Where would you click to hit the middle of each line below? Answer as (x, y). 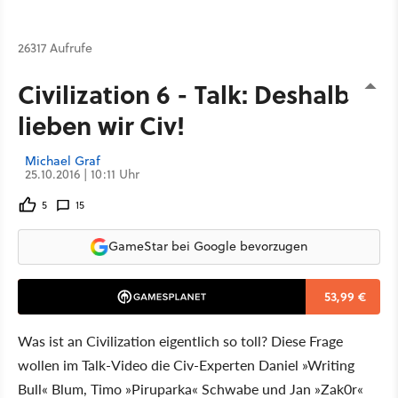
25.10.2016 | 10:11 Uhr (82, 174)
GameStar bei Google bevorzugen (208, 246)
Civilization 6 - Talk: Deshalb (184, 93)
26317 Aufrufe (55, 48)
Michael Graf (63, 160)
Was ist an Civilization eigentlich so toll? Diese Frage (180, 340)
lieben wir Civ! (101, 124)
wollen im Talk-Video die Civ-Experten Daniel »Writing (186, 364)
